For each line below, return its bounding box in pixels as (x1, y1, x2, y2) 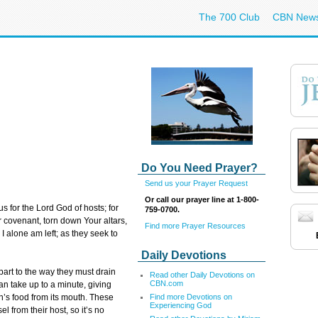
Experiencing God (150, 301, 212, 309)
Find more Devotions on (150, 292, 232, 301)
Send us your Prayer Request (145, 179, 248, 187)
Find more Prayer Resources (145, 221, 246, 230)
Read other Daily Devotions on (150, 270, 255, 279)
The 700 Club (199, 11, 260, 23)
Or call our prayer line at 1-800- (145, 194, 259, 204)
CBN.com (150, 279, 183, 287)
